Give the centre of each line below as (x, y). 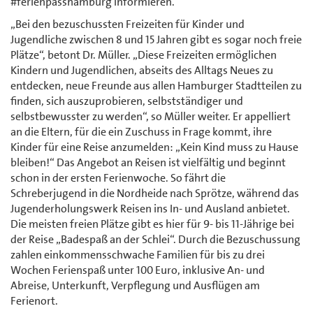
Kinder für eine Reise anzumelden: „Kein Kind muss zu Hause (154, 147)
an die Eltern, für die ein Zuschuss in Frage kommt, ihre (141, 131)
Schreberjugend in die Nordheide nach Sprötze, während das (155, 193)
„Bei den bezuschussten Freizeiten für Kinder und (128, 24)
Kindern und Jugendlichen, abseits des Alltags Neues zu (142, 70)
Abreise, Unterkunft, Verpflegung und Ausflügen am (135, 285)
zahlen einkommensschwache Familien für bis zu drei (138, 254)
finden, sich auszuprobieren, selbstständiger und (127, 101)
